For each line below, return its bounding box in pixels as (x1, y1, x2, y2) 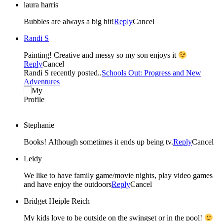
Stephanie (24, 121, 54, 130)
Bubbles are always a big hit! (24, 17, 114, 26)
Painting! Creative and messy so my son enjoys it (24, 51, 178, 60)
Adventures (24, 77, 60, 86)
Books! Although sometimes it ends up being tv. (24, 138, 173, 147)
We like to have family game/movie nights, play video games (24, 171, 213, 180)
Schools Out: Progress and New (102, 69, 201, 77)
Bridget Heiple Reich (24, 197, 90, 206)
